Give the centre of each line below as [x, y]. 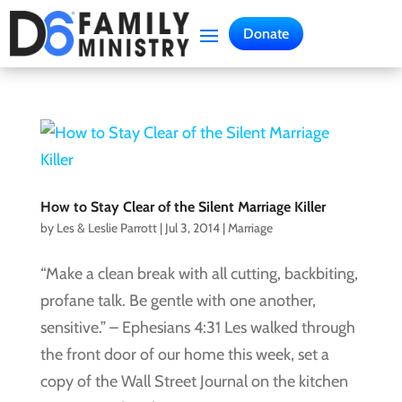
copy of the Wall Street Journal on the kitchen [194, 381]
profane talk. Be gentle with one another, [178, 301]
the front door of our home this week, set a [184, 354]
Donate [267, 34]
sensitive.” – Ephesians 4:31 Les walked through [197, 328]
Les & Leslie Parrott [106, 228]
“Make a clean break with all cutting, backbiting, [199, 274]
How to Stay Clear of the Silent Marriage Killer [183, 207]
